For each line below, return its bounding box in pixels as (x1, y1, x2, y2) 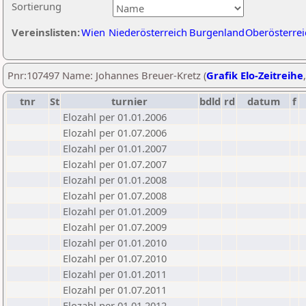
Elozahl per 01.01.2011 (63, 267, 167, 281)
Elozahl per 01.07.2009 (63, 220, 167, 234)
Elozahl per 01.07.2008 (63, 189, 167, 202)
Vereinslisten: (12, 25, 80, 39)
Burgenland (189, 25, 245, 39)
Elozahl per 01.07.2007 (63, 157, 167, 171)
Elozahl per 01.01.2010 (63, 236, 167, 249)
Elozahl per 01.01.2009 (63, 204, 167, 218)
